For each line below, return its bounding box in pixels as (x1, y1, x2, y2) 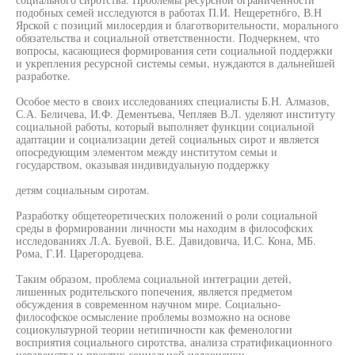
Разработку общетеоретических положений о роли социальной (16, 208, 318, 223)
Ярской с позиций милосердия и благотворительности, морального (16, 17, 338, 32)
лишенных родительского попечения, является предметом (16, 284, 292, 299)
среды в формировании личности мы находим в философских (16, 220, 313, 235)
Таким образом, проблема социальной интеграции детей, (16, 271, 292, 286)
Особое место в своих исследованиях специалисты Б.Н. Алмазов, (16, 94, 330, 109)
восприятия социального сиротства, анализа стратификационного (16, 334, 332, 349)
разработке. (16, 68, 71, 83)
